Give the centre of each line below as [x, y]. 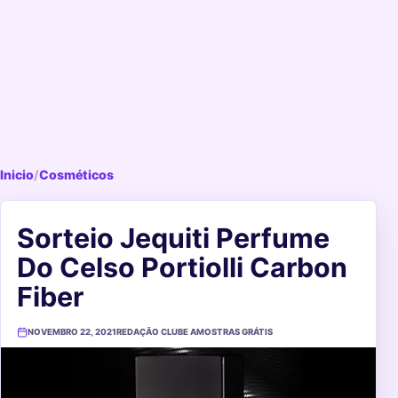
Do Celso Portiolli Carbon [182, 267]
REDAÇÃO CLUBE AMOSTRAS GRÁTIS [195, 332]
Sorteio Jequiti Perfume [173, 238]
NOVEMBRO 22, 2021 [72, 332]
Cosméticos [76, 175]
